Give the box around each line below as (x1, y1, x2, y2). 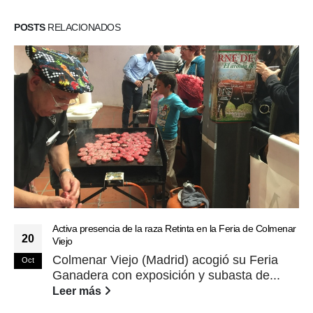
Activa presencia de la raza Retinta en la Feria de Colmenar (52, 223, 296, 235)
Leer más (52, 284, 104, 298)
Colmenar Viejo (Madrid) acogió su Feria (52, 253, 278, 268)
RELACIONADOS (45, 22, 120, 34)
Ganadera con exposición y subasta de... (52, 268, 280, 283)
